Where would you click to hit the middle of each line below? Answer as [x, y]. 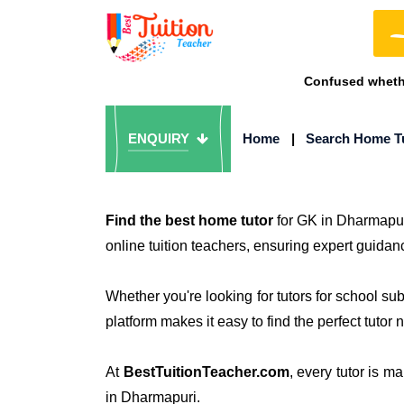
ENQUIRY [161, 138]
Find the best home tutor [189, 220]
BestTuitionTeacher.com [206, 372]
